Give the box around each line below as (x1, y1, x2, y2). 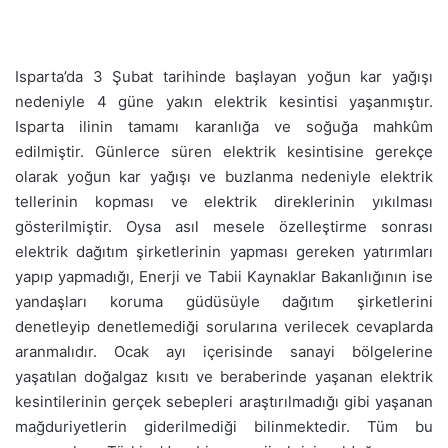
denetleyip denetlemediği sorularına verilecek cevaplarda (15, 316, 433, 336)
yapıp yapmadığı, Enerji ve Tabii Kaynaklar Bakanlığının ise (15, 266, 433, 286)
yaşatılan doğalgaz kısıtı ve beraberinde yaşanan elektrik (15, 366, 433, 386)
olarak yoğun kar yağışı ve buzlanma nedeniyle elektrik (15, 166, 433, 186)
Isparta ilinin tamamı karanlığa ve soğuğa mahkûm (15, 116, 433, 136)
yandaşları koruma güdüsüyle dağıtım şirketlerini (15, 291, 433, 311)
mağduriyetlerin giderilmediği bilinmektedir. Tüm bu (15, 416, 433, 436)
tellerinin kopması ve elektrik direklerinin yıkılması (15, 191, 433, 211)
